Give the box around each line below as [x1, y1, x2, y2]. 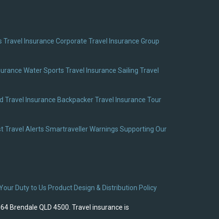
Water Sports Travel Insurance [23, 66, 116, 75]
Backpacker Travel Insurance [57, 96, 146, 104]
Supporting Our [120, 125, 167, 133]
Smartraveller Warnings [45, 125, 118, 133]
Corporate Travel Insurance [56, 37, 139, 45]
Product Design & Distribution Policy [48, 184, 157, 192]
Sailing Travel [118, 66, 159, 75]
